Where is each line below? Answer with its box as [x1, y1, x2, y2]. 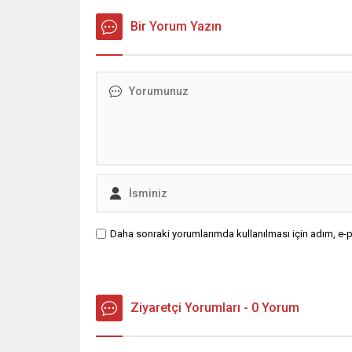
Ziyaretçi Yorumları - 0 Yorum [130, 300, 299, 316]
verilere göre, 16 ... [92, 3, 181, 16]
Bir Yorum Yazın [130, 19, 222, 35]
